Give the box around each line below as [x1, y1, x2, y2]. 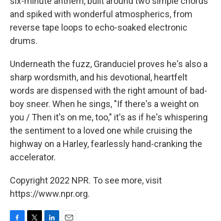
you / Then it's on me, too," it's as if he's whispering [10, 112, 208, 122]
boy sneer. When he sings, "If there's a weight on [10, 99, 199, 109]
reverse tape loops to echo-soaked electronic [10, 22, 187, 33]
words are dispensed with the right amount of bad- [10, 85, 207, 96]
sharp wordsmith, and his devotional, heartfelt [10, 72, 187, 82]
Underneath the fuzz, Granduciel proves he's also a [10, 59, 208, 69]
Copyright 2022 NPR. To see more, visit [10, 175, 162, 185]
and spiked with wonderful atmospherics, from [10, 9, 192, 19]
